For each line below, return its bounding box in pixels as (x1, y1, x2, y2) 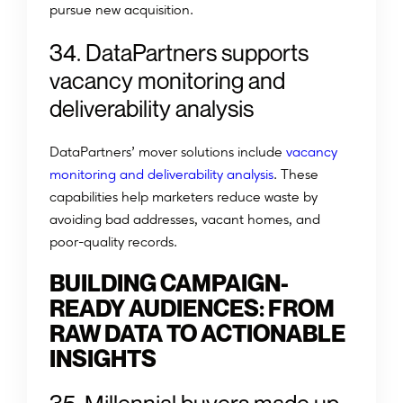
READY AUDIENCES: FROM (49, 294, 335, 323)
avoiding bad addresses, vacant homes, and (49, 210, 320, 228)
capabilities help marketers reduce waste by (49, 188, 318, 206)
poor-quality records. (49, 233, 177, 251)
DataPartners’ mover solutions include (49, 143, 282, 161)
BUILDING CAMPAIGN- (49, 269, 289, 298)
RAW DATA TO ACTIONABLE (49, 319, 345, 348)
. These (273, 166, 318, 184)
